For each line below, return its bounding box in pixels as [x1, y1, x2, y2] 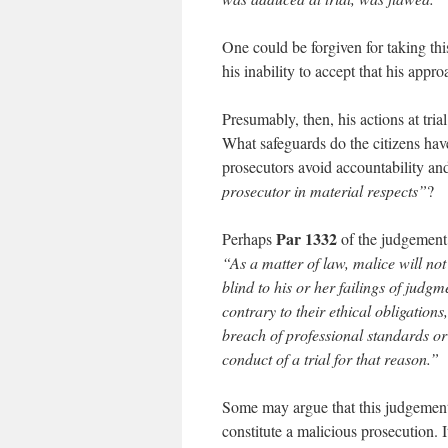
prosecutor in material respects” [222, 180, 427, 201]
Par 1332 [276, 227, 337, 250]
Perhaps [222, 228, 276, 249]
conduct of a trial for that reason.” [222, 348, 439, 369]
